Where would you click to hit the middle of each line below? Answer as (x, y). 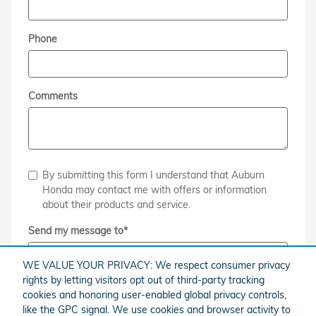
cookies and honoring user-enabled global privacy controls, (154, 294)
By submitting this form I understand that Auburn (153, 175)
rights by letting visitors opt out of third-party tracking (144, 280)
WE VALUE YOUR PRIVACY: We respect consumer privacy (156, 265)
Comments (53, 96)
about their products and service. (116, 204)
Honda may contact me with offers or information (154, 189)
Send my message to (76, 230)
